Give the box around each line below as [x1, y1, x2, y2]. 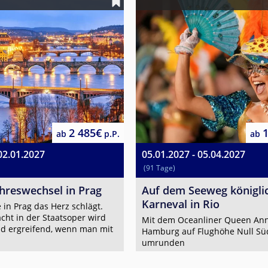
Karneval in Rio [141, 197, 220, 211]
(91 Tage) [143, 163, 175, 173]
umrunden [141, 237, 185, 248]
